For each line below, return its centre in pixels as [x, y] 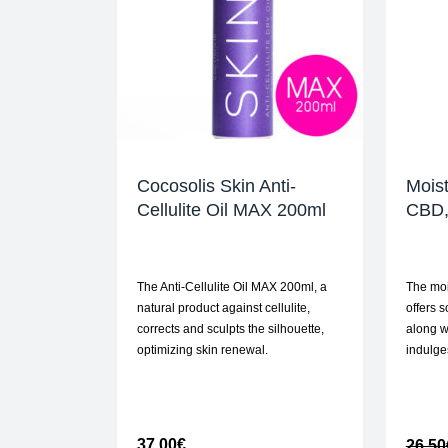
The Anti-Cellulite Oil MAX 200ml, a [232, 287]
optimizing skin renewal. [202, 350]
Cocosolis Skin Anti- [216, 186]
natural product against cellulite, [223, 308]
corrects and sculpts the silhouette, [230, 329]
